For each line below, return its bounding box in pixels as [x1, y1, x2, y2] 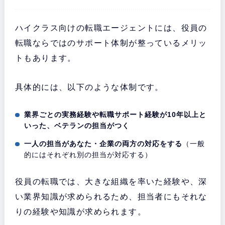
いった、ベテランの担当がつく [24, 122, 130, 130]
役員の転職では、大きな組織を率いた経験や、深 [15, 177, 207, 186]
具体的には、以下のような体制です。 [15, 83, 164, 92]
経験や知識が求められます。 [32, 207, 146, 216]
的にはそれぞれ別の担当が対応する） [24, 151, 153, 159]
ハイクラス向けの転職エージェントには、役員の [15, 24, 207, 33]
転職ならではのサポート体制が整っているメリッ [15, 39, 207, 48]
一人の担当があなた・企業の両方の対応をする [24, 140, 183, 148]
